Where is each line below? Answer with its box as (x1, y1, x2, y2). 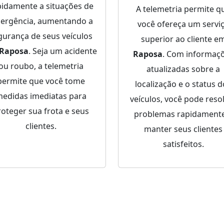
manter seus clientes (144, 123, 222, 135)
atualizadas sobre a (146, 63, 220, 75)
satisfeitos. (162, 138, 204, 150)
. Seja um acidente (28, 45, 97, 57)
